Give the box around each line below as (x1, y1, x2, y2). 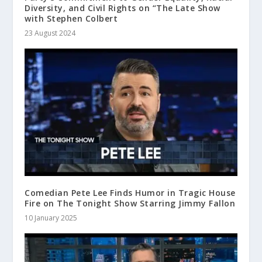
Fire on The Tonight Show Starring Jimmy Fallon (25, 197, 236, 209)
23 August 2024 (25, 27, 76, 38)
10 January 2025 (25, 212, 78, 223)
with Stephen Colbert (25, 12, 118, 24)
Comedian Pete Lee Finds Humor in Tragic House (25, 187, 236, 198)
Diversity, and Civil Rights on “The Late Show (25, 2, 220, 13)
